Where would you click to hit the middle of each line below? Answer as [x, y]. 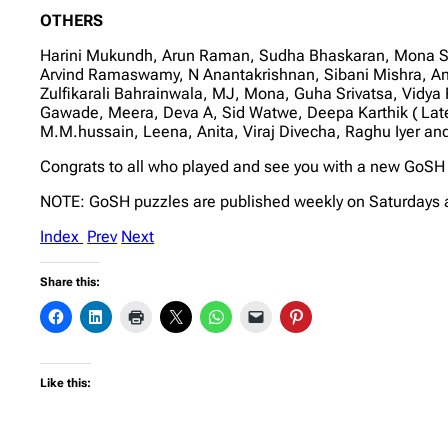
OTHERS [72, 20]
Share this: [70, 281]
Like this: [66, 382]
